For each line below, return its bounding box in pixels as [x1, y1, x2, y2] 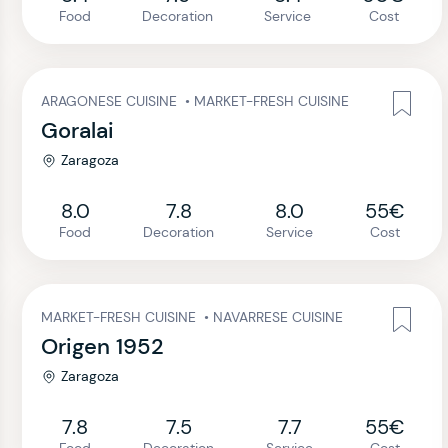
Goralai [41, 116, 114, 145]
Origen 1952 [41, 332, 164, 361]
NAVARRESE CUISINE [213, 308, 343, 326]
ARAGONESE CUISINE [41, 92, 181, 110]
